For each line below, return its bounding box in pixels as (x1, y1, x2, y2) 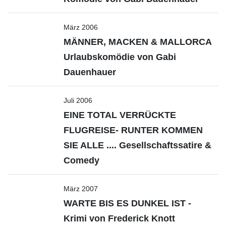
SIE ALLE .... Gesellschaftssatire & (64, 140, 211, 150)
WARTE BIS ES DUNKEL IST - (64, 198, 191, 208)
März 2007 (64, 185, 98, 193)
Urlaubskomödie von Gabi (64, 52, 176, 62)
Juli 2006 (64, 96, 92, 104)
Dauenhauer (64, 67, 116, 77)
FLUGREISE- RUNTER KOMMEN (64, 125, 203, 135)
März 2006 (64, 23, 98, 31)
